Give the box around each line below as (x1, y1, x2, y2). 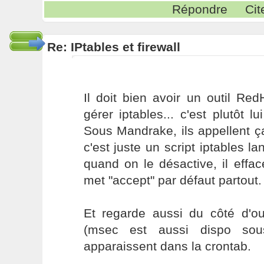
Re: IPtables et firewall (47, 40, 180, 54)
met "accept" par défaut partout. (83, 173, 262, 187)
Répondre (172, 2, 228, 16)
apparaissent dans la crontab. (83, 239, 251, 253)
